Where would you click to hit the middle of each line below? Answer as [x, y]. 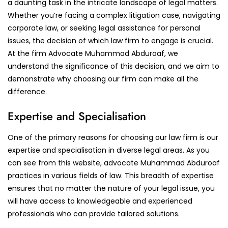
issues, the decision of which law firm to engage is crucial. [110, 41]
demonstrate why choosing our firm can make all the [103, 79]
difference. [27, 92]
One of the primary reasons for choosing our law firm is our [113, 137]
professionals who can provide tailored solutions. [94, 214]
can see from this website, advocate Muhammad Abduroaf [114, 163]
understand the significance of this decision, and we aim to [113, 66]
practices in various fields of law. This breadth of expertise [111, 176]
